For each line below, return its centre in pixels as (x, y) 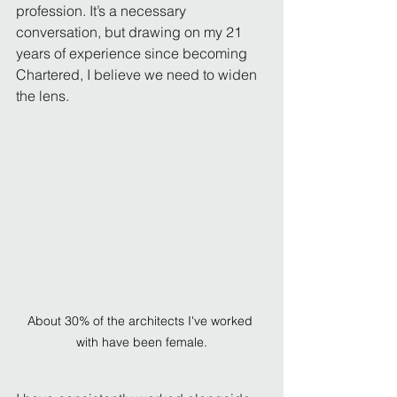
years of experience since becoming (133, 53)
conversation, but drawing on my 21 (131, 32)
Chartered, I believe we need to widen (138, 74)
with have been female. (142, 342)
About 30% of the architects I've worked (142, 320)
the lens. (43, 96)
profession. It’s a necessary (103, 11)
